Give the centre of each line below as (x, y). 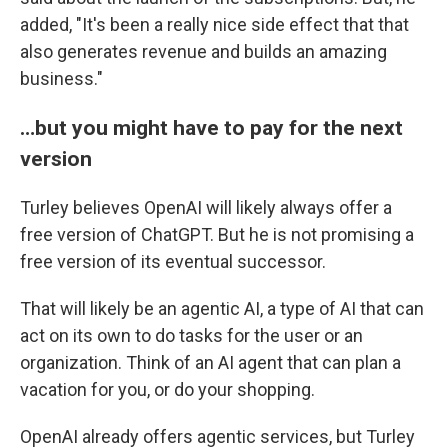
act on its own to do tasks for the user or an (191, 335)
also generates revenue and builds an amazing (203, 51)
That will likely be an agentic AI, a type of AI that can (222, 308)
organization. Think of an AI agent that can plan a (210, 362)
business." (61, 78)
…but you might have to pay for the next (211, 127)
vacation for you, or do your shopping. (167, 389)
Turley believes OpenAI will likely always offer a (206, 207)
